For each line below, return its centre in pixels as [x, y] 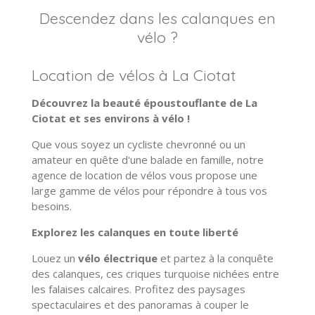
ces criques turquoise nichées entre [191, 273]
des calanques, [67, 273]
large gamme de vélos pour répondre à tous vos [149, 190]
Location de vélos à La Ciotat [134, 75]
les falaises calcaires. [81, 289]
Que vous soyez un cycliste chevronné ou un [138, 144]
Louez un [54, 258]
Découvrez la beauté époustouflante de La [144, 102]
